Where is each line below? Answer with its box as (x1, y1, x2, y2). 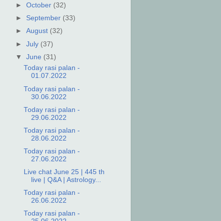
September (26, 14, 63, 22)
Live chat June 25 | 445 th (24, 168, 105, 176)
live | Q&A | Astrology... (31, 176, 102, 184)
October (26, 1, 53, 9)
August (26, 27, 50, 35)
